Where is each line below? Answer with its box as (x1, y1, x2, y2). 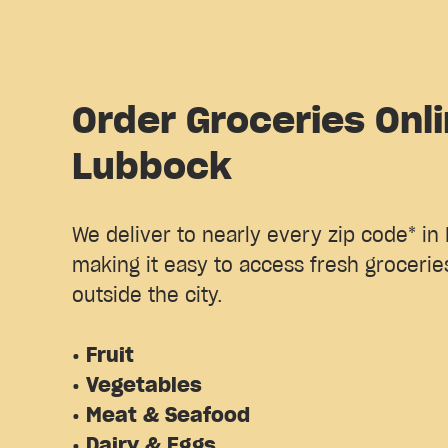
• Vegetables (72, 376, 208, 397)
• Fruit (72, 346, 140, 367)
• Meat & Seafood (72, 406, 250, 427)
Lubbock (72, 150, 232, 187)
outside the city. (72, 286, 223, 307)
